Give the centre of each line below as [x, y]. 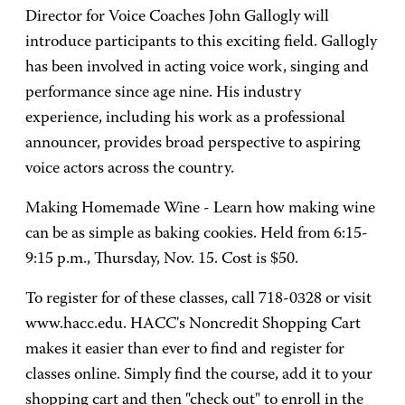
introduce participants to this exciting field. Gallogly [201, 42]
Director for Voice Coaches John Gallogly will [177, 17]
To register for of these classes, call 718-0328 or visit [198, 299]
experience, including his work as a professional [185, 118]
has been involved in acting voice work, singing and [197, 68]
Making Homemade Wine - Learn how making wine [200, 209]
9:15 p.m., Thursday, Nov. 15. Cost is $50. [162, 259]
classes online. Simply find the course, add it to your [199, 375]
